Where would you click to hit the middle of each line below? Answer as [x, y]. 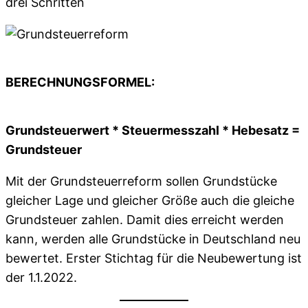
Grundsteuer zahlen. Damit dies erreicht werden [145, 220]
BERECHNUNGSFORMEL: [80, 82]
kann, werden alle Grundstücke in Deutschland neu [153, 239]
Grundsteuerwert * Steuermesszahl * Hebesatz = [153, 130]
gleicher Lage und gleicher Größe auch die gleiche [150, 200]
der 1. [20, 277]
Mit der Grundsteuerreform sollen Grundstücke [141, 181]
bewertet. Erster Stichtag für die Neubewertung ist [154, 258]
